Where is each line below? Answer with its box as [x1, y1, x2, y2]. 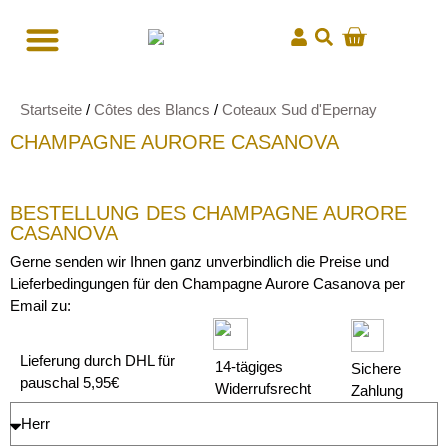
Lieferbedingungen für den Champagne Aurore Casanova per [10, 275, 405, 292]
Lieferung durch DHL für [20, 352, 175, 369]
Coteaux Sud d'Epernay [222, 101, 377, 118]
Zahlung [351, 382, 404, 399]
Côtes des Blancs [94, 101, 210, 118]
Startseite [20, 101, 82, 118]
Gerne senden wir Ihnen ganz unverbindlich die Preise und [10, 253, 389, 270]
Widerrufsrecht [215, 380, 312, 397]
